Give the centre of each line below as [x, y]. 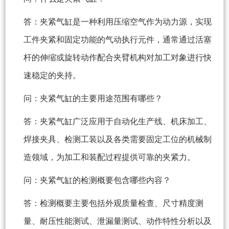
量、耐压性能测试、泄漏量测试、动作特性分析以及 [118, 221]
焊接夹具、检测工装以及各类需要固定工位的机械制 [118, 140]
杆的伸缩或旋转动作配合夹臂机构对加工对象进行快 [118, 58]
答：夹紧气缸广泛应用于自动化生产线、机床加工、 [118, 122]
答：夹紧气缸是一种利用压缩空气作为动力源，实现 [118, 22]
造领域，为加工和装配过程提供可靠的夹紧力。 [109, 157]
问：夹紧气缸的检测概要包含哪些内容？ [97, 180]
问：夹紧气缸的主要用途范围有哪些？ [93, 99]
